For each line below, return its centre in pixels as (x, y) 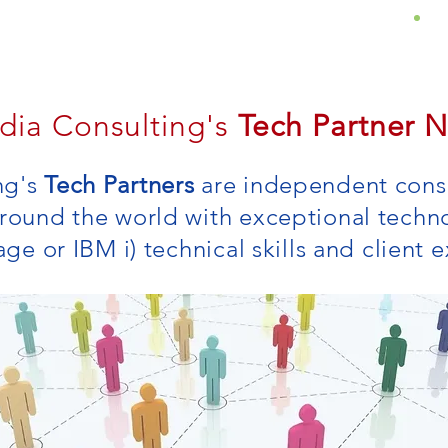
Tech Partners (123, 184)
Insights (345, 32)
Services (196, 32)
